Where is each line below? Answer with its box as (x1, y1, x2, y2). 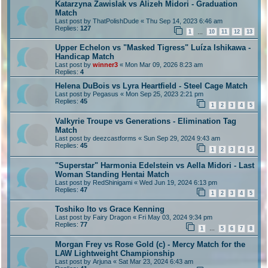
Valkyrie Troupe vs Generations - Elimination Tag (55, 117, 236, 126)
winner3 (93, 61, 118, 69)
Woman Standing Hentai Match (55, 169, 169, 179)
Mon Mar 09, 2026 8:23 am (125, 61, 203, 69)
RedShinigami (93, 178, 132, 186)
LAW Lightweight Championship (55, 248, 175, 258)
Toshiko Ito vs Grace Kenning (55, 205, 165, 214)
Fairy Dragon (93, 214, 131, 221)
